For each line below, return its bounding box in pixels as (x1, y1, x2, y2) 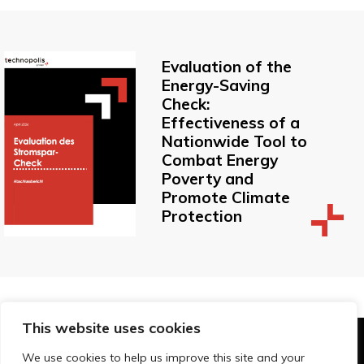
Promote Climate (162, 187, 290, 207)
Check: (162, 93, 210, 114)
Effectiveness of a (162, 112, 300, 132)
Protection (162, 206, 242, 226)
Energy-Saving (162, 75, 270, 95)
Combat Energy (162, 149, 278, 170)
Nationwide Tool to (162, 131, 307, 151)
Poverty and (162, 168, 253, 188)
